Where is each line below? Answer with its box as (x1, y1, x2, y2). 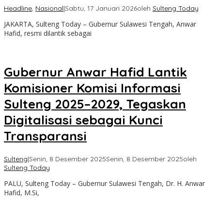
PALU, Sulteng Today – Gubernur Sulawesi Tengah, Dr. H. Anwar (4, 178, 205, 188)
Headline (4, 3, 32, 13)
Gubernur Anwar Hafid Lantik (4, 64, 187, 80)
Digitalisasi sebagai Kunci (4, 112, 163, 128)
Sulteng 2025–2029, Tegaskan (4, 96, 186, 112)
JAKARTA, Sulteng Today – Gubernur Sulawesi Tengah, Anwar (4, 19, 196, 29)
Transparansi (4, 128, 87, 144)
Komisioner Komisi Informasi (4, 80, 181, 96)
